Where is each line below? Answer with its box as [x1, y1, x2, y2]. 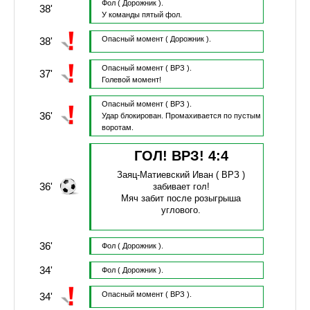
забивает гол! [152, 181, 210, 192]
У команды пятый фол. [101, 10, 182, 19]
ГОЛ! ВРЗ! [134, 148, 208, 164]
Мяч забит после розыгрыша [121, 193, 241, 204]
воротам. [101, 123, 134, 132]
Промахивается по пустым [165, 111, 261, 120]
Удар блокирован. [101, 111, 165, 120]
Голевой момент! [101, 75, 161, 84]
